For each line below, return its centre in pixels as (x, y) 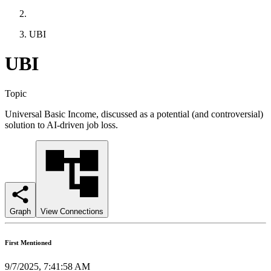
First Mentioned (28, 242)
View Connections (72, 211)
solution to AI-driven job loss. (61, 125)
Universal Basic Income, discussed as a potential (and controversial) (134, 114)
